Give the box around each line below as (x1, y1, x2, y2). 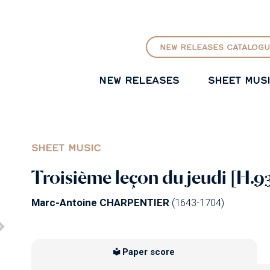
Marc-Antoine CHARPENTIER (31, 196, 169, 209)
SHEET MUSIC (31, 140, 101, 154)
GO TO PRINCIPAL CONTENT (77, 5, 192, 15)
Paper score (122, 246, 175, 258)
